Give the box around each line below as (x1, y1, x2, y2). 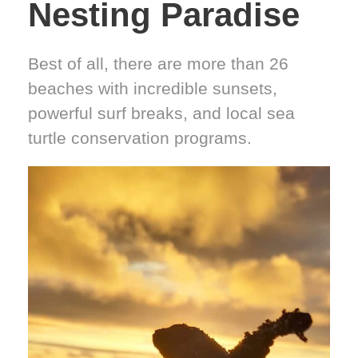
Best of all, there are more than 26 (28, 54, 288, 73)
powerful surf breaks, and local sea (28, 103, 295, 122)
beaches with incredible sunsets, (28, 78, 277, 97)
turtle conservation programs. (28, 128, 252, 147)
